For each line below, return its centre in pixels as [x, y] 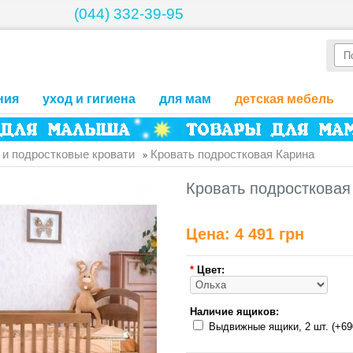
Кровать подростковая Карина [232, 154]
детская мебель [284, 99]
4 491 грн [269, 234]
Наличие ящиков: [234, 312]
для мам [185, 99]
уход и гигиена [89, 99]
